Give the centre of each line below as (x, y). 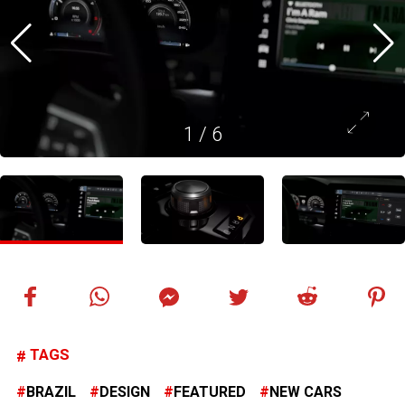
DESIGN (125, 392)
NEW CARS (306, 392)
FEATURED (210, 392)
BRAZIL (51, 392)
